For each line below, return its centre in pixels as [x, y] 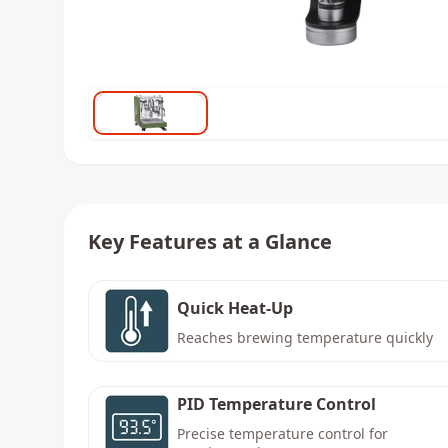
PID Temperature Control [276, 404]
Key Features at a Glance [210, 241]
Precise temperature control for [282, 433]
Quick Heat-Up [235, 307]
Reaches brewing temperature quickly [305, 337]
